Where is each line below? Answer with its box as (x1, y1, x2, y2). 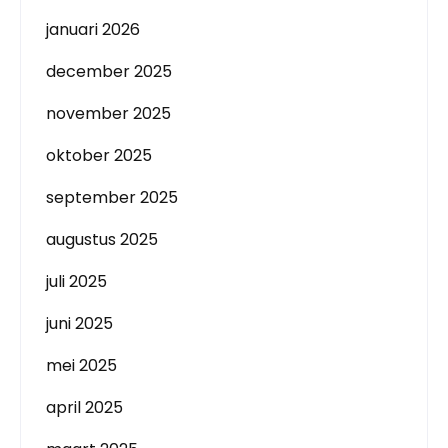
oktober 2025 (46, 144, 152, 167)
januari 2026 (46, 18, 140, 41)
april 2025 (46, 396, 123, 419)
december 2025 (46, 60, 172, 83)
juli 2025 (46, 270, 107, 293)
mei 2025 (46, 354, 117, 377)
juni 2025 (46, 312, 113, 335)
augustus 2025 (46, 228, 158, 251)
